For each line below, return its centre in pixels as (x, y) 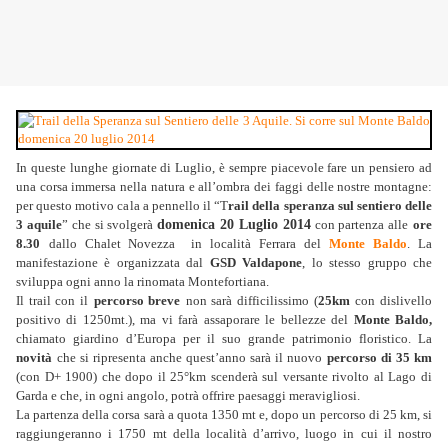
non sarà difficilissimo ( (251, 301)
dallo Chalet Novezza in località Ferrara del (184, 244)
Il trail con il (52, 301)
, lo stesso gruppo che (367, 263)
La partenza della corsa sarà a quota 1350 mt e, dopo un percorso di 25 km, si (224, 415)
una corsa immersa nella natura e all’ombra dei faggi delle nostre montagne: (224, 187)
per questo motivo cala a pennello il (115, 206)
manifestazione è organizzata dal (113, 263)
